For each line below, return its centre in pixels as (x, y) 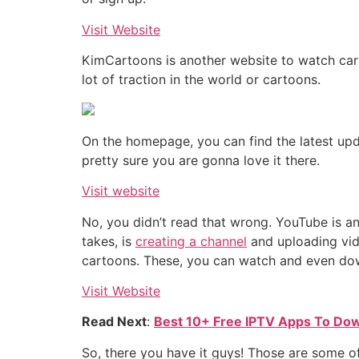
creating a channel (191, 241)
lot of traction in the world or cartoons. (201, 80)
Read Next (114, 322)
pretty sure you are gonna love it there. (201, 160)
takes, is (109, 241)
